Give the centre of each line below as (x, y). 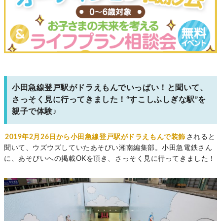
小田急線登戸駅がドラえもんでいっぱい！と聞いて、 (110, 88)
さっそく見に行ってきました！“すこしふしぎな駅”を (109, 100)
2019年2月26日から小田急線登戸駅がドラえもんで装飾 (95, 137)
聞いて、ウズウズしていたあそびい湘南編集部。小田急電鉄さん (108, 148)
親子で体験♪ (35, 112)
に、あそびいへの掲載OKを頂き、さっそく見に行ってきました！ (110, 159)
